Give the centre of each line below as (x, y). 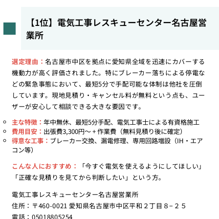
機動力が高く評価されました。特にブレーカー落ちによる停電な (109, 72)
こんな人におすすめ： (45, 166)
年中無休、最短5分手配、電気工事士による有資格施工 (121, 122)
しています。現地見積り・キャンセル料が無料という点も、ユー (109, 95)
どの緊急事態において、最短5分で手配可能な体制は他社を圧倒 (107, 84)
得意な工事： (31, 141)
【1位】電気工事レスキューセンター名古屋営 (116, 22)
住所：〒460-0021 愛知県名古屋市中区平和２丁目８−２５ (99, 206)
